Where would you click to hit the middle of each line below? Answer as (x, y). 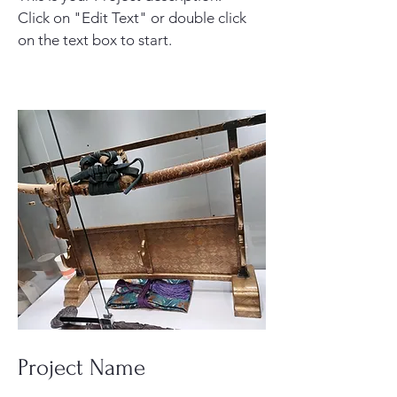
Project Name (82, 368)
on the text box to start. (95, 40)
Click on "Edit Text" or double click (132, 18)
